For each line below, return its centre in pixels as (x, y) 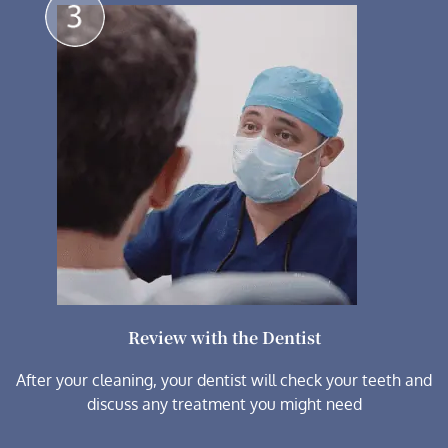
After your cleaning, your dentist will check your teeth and (224, 380)
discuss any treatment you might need (224, 404)
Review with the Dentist (224, 338)
